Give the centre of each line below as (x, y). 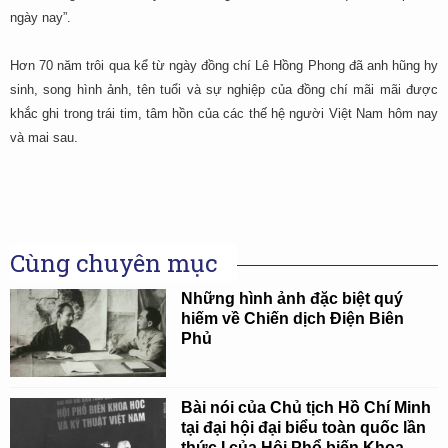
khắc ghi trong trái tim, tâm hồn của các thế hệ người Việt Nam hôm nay (224, 113)
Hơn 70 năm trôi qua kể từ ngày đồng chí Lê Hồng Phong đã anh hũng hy (224, 65)
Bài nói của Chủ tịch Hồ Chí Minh (306, 408)
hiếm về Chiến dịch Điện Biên (293, 318)
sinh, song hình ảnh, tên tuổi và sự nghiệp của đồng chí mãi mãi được (224, 89)
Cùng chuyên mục (113, 263)
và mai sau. (44, 137)
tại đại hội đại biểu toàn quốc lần (304, 428)
